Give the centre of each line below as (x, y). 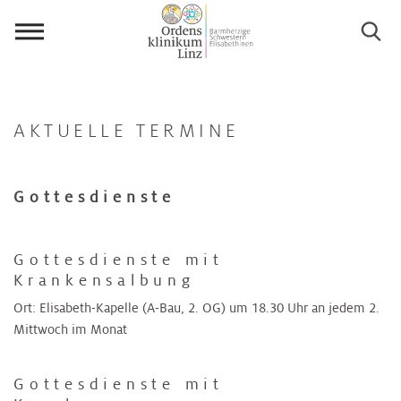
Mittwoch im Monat (72, 330)
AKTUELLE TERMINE (127, 130)
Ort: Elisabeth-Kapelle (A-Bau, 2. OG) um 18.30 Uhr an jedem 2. (196, 308)
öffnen (47, 68)
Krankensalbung (104, 280)
